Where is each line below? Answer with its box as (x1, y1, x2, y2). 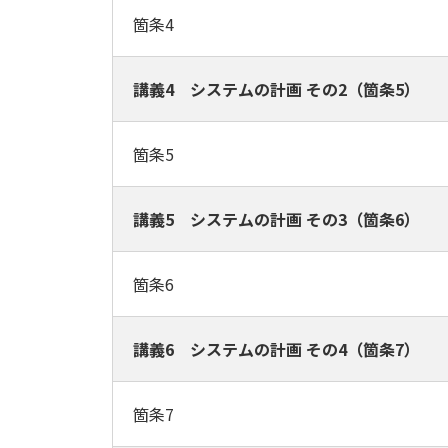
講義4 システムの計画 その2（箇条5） (133, 77, 420, 101)
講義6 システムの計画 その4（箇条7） (133, 337, 420, 361)
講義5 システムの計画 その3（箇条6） (133, 207, 420, 231)
